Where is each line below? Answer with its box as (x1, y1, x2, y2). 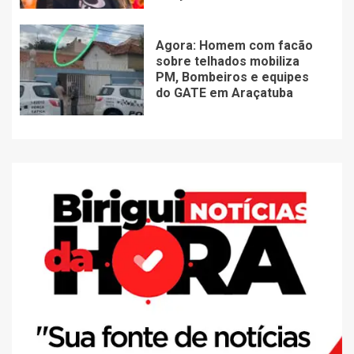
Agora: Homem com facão (155, 37, 313, 53)
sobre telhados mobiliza (155, 53, 299, 69)
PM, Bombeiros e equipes (155, 69, 309, 85)
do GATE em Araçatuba (155, 85, 293, 100)
